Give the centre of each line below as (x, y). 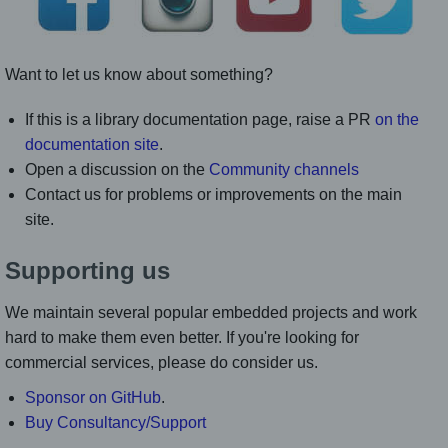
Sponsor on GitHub (93, 398)
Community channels (284, 170)
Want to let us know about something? (139, 75)
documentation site (92, 145)
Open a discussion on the (117, 170)
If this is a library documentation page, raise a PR (200, 120)
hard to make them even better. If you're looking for (182, 338)
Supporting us (87, 271)
